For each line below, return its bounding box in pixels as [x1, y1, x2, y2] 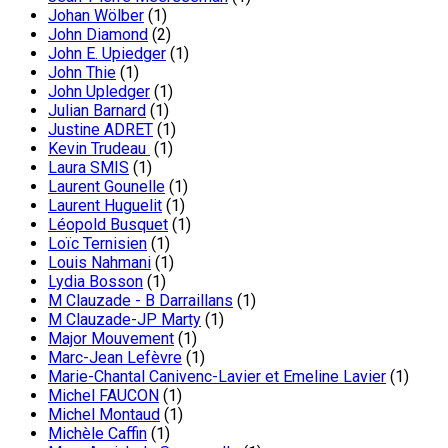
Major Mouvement [48, 328, 174, 348]
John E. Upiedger [48, 43, 166, 63]
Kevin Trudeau [48, 138, 150, 158]
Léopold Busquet [48, 214, 168, 234]
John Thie [48, 62, 116, 82]
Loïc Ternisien [48, 233, 147, 253]
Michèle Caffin [48, 423, 147, 443]
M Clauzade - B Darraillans [48, 290, 233, 310]
